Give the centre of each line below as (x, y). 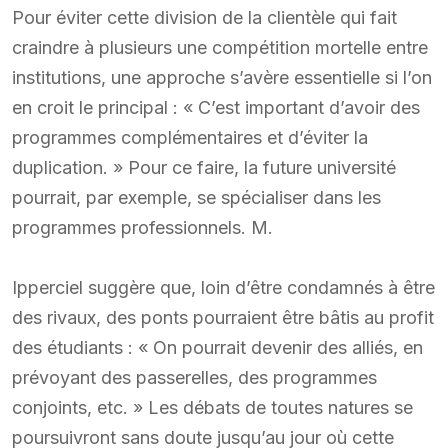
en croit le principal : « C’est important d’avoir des (216, 107)
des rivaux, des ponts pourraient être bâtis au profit (223, 317)
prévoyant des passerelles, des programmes (194, 377)
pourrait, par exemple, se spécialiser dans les (196, 197)
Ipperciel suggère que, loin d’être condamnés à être (223, 287)
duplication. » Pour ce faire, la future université (204, 167)
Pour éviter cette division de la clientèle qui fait (204, 17)
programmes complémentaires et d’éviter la (190, 137)
